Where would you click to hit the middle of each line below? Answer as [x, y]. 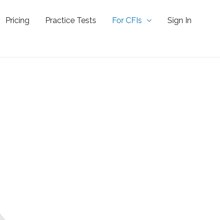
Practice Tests [71, 20]
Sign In [179, 20]
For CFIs [127, 20]
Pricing [17, 20]
